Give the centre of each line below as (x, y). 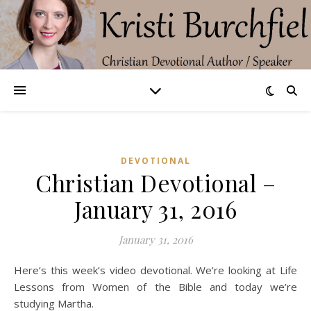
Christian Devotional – (155, 183)
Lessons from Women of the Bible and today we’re (155, 287)
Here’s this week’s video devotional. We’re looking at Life (18, 270)
